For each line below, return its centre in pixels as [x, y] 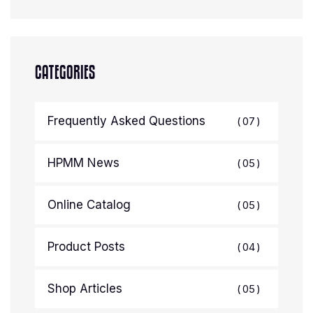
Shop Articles [85, 289]
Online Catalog [89, 205]
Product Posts [86, 247]
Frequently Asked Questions [126, 121]
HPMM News [83, 163]
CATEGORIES [65, 73]
